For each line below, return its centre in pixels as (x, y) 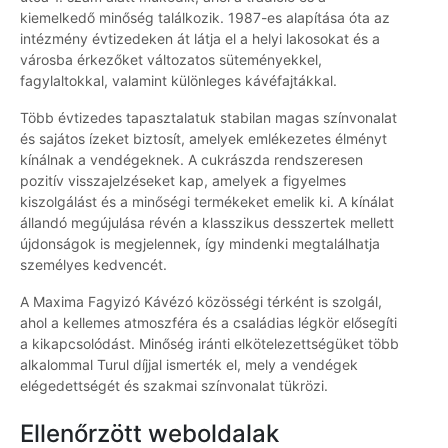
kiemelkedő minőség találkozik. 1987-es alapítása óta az (205, 18)
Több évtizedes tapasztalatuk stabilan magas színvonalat (208, 118)
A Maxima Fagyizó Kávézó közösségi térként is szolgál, (201, 302)
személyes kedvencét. (93, 265)
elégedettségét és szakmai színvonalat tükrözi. (174, 386)
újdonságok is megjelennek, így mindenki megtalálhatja (200, 244)
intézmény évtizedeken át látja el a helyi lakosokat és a (200, 39)
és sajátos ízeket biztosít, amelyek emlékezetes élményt (203, 139)
